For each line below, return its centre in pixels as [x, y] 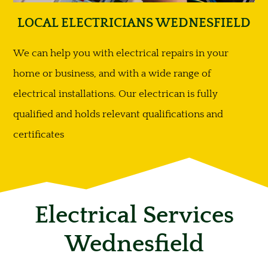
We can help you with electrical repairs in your [121, 53]
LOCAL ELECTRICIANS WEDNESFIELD [134, 23]
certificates [39, 134]
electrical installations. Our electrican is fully [115, 94]
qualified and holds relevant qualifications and [118, 114]
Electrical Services [134, 216]
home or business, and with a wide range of [112, 73]
